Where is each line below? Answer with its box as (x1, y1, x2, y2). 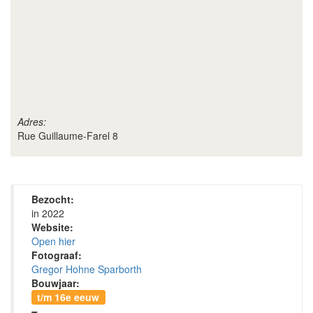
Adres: (17, 115, 46, 129)
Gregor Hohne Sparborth (31, 262, 142, 276)
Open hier (31, 234, 75, 248)
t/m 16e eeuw (37, 290, 100, 304)
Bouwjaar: (31, 276, 80, 290)
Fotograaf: (31, 248, 82, 262)
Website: (31, 220, 73, 234)
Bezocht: (31, 192, 74, 206)
